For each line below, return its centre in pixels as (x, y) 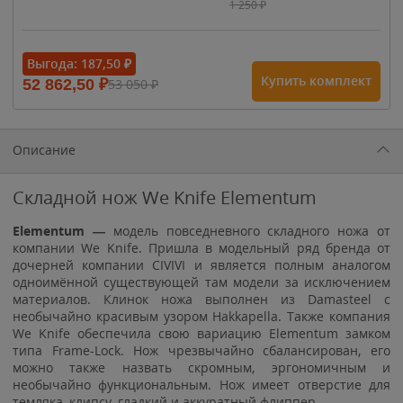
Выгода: (54, 63)
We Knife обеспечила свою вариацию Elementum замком (201, 333)
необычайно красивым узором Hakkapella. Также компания (201, 316)
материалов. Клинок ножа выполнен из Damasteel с (201, 299)
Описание (44, 149)
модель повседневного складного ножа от (248, 230)
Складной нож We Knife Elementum (165, 197)
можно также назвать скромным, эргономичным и (201, 367)
